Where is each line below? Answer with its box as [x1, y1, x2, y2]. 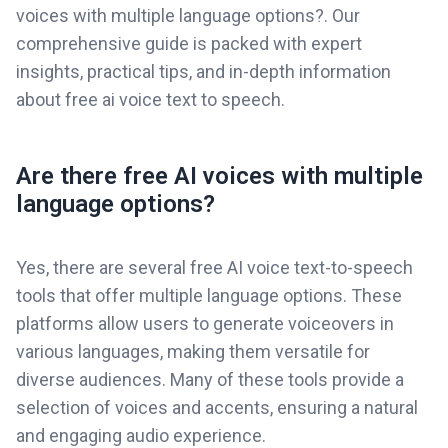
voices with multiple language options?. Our [16, 5, 360, 26]
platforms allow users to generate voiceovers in [16, 313, 394, 334]
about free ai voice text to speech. [16, 89, 285, 110]
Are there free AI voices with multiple [16, 162, 423, 190]
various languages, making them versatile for [16, 341, 370, 362]
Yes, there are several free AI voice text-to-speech [16, 257, 413, 278]
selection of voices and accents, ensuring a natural [16, 397, 418, 418]
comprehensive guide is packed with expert [16, 33, 362, 54]
